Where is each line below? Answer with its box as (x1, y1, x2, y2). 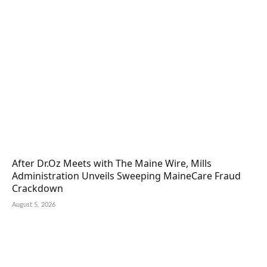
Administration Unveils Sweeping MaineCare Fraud (12, 169, 241, 182)
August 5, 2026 (12, 201, 55, 208)
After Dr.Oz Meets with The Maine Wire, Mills (12, 156, 212, 170)
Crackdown (12, 181, 63, 195)
